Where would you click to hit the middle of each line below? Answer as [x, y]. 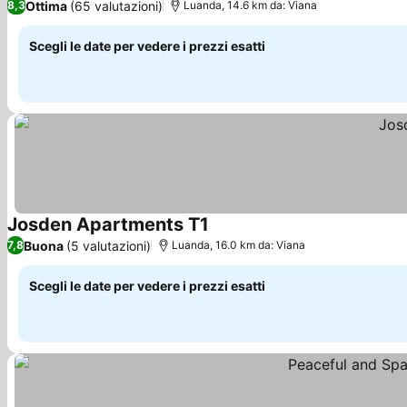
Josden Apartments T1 [108, 224]
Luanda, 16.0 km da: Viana [238, 245]
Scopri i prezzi [258, 235]
